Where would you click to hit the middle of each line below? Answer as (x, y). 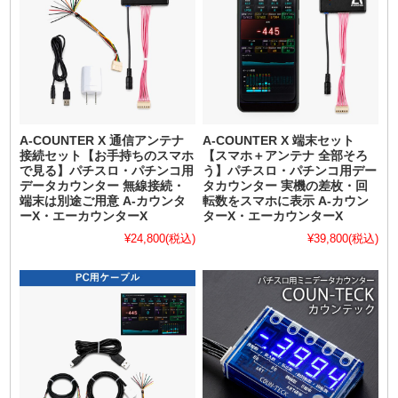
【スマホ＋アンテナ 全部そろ (286, 156)
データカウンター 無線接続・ (103, 187)
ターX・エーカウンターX (273, 217)
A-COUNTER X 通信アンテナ (102, 141)
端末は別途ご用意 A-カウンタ (103, 202)
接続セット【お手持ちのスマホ (107, 156)
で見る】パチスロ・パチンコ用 (107, 171)
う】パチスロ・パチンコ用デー (290, 171)
